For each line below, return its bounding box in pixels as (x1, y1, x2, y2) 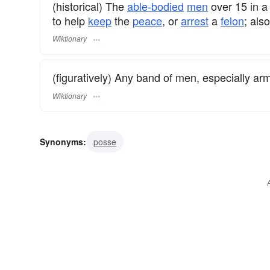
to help (52, 12, 88, 28)
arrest (181, 12, 209, 28)
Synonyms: (40, 136, 86, 148)
